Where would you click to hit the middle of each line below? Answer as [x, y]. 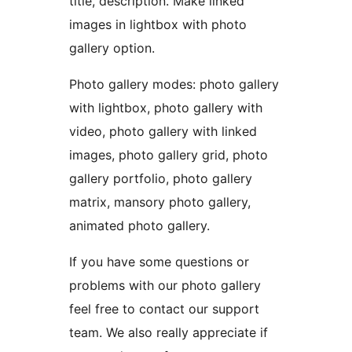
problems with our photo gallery [165, 285]
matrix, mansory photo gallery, [160, 202]
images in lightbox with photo [158, 24]
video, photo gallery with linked [163, 131]
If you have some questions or [159, 261]
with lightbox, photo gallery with [166, 107]
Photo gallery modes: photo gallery [174, 84]
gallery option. [112, 48]
